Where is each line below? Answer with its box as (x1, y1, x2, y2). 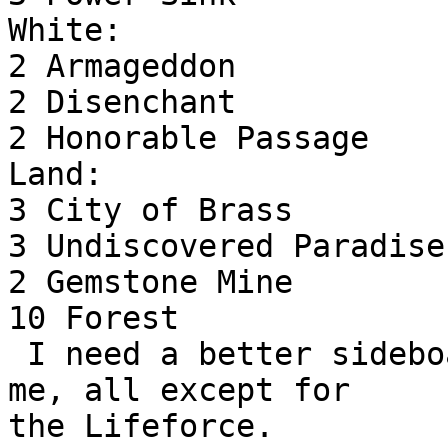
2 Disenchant (8, 84, 236, 120)
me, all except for (8, 372, 350, 408)
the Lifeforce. (8, 408, 274, 444)
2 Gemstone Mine (8, 264, 293, 300)
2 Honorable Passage (8, 120, 369, 156)
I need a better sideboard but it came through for (8, 336, 27, 372)
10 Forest (8, 300, 179, 336)
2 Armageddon (8, 48, 236, 84)
